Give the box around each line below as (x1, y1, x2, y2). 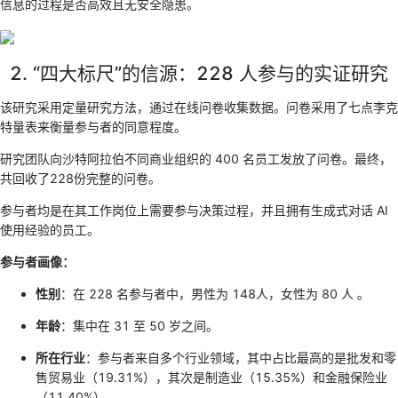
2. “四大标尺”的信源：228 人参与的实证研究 (10, 62, 388, 85)
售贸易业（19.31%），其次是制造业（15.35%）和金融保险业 (36, 369, 387, 385)
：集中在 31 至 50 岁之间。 (60, 317, 219, 333)
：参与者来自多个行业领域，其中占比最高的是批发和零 (85, 349, 396, 365)
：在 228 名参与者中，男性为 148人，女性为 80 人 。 (60, 285, 370, 301)
